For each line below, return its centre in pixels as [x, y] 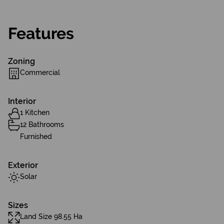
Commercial [40, 72]
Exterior [23, 165]
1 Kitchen [35, 112]
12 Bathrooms [42, 124]
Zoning [21, 61]
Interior [22, 101]
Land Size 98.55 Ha [51, 216]
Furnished [36, 136]
